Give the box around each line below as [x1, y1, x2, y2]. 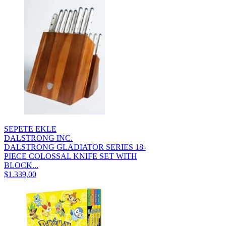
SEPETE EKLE [4, 124, 56, 133]
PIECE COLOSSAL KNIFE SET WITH [4, 151, 137, 160]
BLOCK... [4, 160, 38, 169]
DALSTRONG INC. [4, 133, 73, 142]
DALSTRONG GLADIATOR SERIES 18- [4, 142, 146, 151]
